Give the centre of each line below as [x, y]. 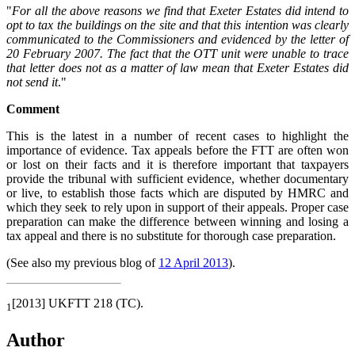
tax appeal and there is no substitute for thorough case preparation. [171, 235]
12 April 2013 [193, 262]
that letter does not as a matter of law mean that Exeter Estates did [177, 67]
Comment [33, 109]
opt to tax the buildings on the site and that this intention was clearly [177, 25]
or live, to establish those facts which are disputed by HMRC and [177, 193]
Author [36, 340]
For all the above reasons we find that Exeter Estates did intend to [180, 10]
